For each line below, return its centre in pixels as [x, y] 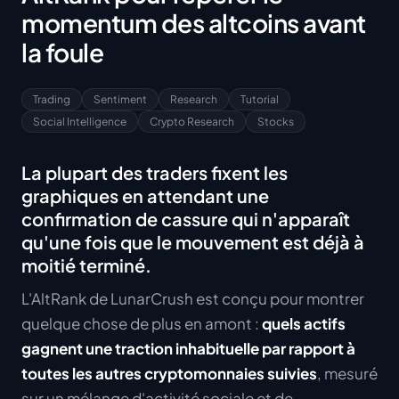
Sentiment [120, 99]
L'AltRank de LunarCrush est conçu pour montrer [193, 298]
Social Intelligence [80, 122]
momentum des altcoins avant [194, 23]
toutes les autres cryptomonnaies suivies [169, 373]
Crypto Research [192, 122]
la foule [62, 52]
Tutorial [260, 99]
